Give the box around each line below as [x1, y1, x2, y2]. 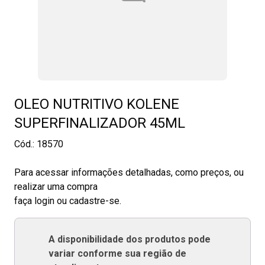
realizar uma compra [14, 181, 98, 192]
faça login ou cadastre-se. [14, 195, 121, 206]
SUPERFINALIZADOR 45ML [14, 115, 185, 131]
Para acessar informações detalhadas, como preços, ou [14, 167, 244, 178]
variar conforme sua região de [48, 248, 186, 259]
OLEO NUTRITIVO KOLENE [14, 96, 179, 112]
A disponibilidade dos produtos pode [48, 234, 211, 245]
